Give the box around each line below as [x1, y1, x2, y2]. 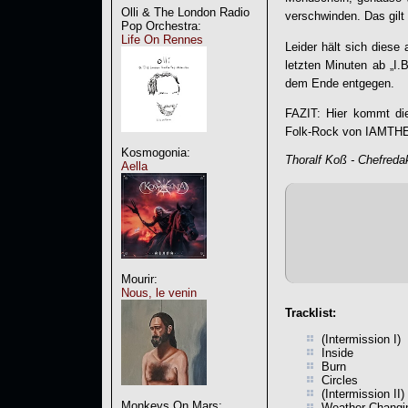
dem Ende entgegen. [285, 76, 394, 90]
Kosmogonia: [121, 146, 190, 159]
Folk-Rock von [285, 124, 365, 138]
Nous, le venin [121, 286, 197, 300]
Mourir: [121, 272, 158, 286]
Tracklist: [285, 306, 336, 321]
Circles [321, 372, 358, 387]
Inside [321, 345, 353, 360]
